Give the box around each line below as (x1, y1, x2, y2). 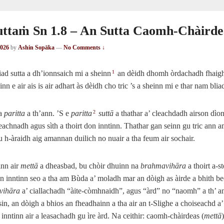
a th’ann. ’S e (25, 108, 71, 117)
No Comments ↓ (63, 43, 105, 51)
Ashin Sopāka (18, 43, 54, 51)
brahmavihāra (140, 161, 186, 170)
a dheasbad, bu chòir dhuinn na (38, 161, 140, 170)
